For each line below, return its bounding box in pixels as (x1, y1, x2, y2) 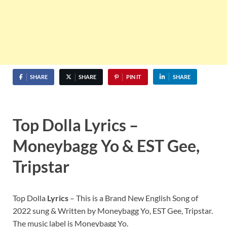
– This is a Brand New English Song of (68, 193, 198, 203)
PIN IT (126, 73, 141, 81)
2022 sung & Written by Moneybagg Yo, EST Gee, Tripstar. (13, 205, 213, 215)
